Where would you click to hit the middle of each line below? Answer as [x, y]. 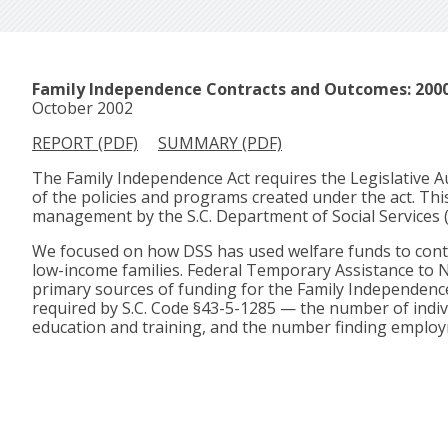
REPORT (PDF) [85, 143]
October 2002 [82, 108]
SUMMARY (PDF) [220, 143]
